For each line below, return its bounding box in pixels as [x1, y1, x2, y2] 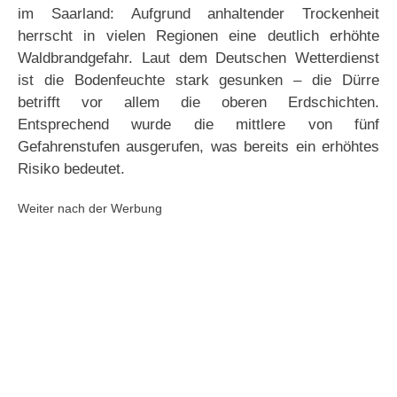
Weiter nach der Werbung [18, 201, 162, 216]
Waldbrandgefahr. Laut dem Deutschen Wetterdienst [18, 50, 379, 67]
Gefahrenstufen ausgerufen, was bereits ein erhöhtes [18, 138, 379, 156]
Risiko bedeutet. [18, 160, 125, 178]
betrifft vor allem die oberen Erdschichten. [18, 94, 379, 112]
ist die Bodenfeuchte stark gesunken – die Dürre [18, 72, 379, 90]
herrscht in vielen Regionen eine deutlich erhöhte [18, 27, 379, 45]
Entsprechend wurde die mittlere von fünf [18, 116, 379, 134]
